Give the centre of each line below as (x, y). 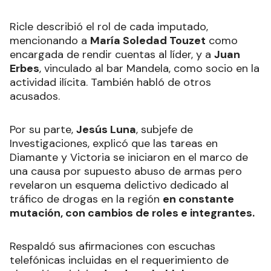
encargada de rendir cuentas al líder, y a (112, 55)
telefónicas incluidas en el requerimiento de (119, 260)
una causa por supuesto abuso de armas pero (126, 171)
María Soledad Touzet (148, 41)
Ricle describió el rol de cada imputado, (109, 27)
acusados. (35, 96)
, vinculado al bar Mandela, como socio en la (149, 69)
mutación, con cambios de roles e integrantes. (132, 213)
